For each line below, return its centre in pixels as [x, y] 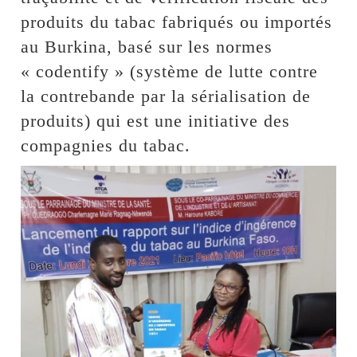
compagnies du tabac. [106, 146]
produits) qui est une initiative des [156, 121]
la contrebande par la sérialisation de [166, 96]
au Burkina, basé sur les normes [147, 47]
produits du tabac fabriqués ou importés [177, 22]
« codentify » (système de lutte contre [170, 72]
